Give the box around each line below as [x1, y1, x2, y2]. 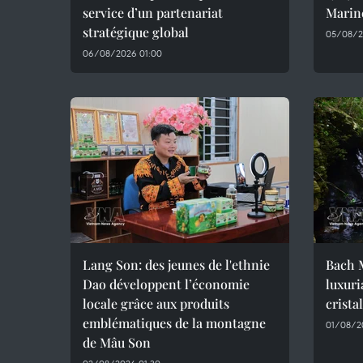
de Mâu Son [83, 334, 151, 351]
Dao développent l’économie [83, 275, 250, 293]
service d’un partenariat [83, 4, 223, 21]
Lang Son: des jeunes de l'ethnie [83, 256, 270, 273]
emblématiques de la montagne [83, 314, 266, 331]
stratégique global [83, 23, 189, 41]
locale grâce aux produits [83, 295, 229, 312]
